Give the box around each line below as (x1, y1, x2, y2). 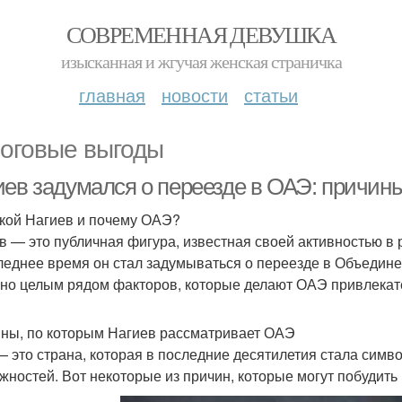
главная (79, 82, 145, 108)
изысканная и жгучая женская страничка (60, 49, 342, 74)
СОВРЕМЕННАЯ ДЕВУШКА (66, 19, 336, 49)
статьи (244, 82, 298, 108)
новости (162, 82, 228, 108)
